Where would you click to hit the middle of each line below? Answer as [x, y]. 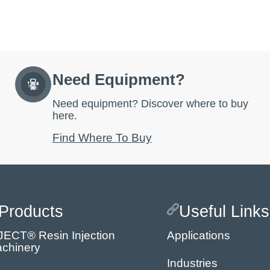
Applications [198, 236]
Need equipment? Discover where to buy [150, 103]
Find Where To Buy [102, 138]
